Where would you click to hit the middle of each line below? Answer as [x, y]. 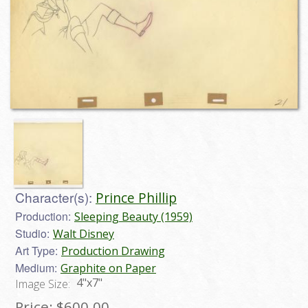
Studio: [32, 233]
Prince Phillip [136, 197]
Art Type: [36, 250]
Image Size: [44, 284]
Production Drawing [113, 251]
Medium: [36, 267]
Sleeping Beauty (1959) [133, 216]
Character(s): [54, 197]
